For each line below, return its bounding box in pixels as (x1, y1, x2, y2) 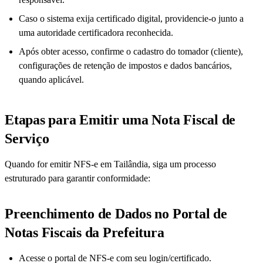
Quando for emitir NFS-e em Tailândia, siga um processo (5, 159, 216, 170)
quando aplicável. (19, 75, 84, 85)
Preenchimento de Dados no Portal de (5, 206, 227, 222)
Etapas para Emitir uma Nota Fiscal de (5, 112, 236, 128)
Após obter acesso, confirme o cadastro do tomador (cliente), (19, 46, 243, 57)
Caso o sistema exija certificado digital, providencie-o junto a (19, 14, 244, 24)
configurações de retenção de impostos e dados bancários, (19, 60, 232, 71)
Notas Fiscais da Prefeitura (5, 225, 164, 241)
